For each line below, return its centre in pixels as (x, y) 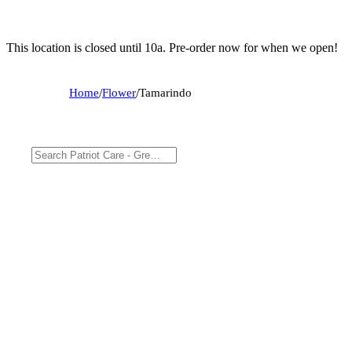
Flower (119, 92)
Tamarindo (165, 92)
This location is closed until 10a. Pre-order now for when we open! (172, 47)
